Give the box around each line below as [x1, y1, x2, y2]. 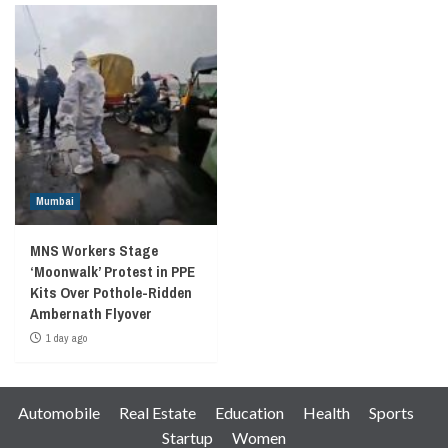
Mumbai [36, 193, 74, 208]
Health [303, 402, 350, 422]
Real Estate [119, 402, 196, 422]
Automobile [18, 402, 100, 422]
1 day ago [46, 330, 87, 345]
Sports [369, 402, 414, 422]
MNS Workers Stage [30, 239, 158, 261]
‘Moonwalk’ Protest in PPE [30, 260, 195, 282]
